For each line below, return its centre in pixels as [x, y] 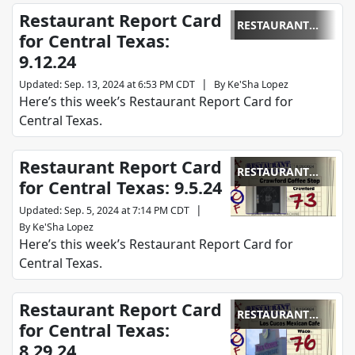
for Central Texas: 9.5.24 [120, 188]
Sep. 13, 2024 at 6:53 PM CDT [130, 85]
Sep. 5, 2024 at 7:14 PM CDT [127, 211]
